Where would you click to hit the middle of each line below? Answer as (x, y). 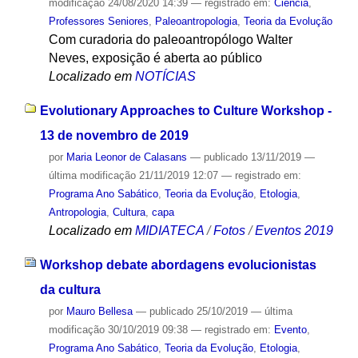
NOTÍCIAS (165, 77)
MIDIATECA (169, 230)
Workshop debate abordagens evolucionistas (178, 265)
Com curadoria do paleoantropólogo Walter (170, 40)
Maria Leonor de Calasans (126, 157)
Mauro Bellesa (99, 311)
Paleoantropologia (196, 22)
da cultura (70, 289)
